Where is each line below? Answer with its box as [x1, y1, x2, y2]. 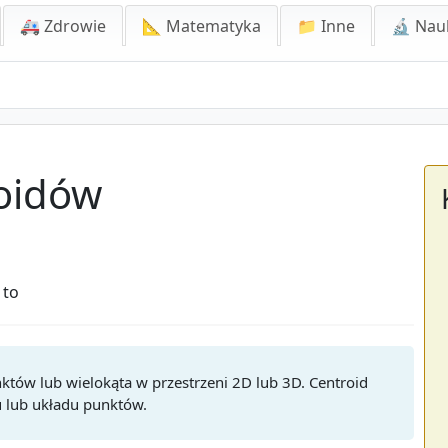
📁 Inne [297, 15, 355, 37]
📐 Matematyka [142, 15, 261, 37]
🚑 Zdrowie [20, 15, 106, 37]
